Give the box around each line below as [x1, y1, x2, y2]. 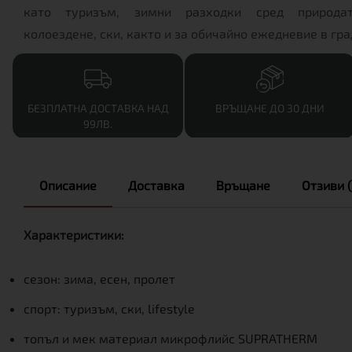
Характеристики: [24, 227, 124, 242]
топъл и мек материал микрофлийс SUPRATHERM [24, 331, 317, 346]
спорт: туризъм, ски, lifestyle [24, 301, 195, 316]
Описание [39, 178, 97, 192]
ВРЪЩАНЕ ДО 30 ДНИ [215, 101, 324, 115]
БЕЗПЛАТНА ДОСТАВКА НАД [27, 101, 169, 115]
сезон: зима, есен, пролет [24, 271, 175, 286]
